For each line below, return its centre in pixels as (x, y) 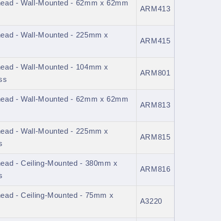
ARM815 (155, 137)
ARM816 (155, 169)
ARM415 (155, 41)
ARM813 (155, 105)
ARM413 (155, 9)
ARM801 (155, 73)
